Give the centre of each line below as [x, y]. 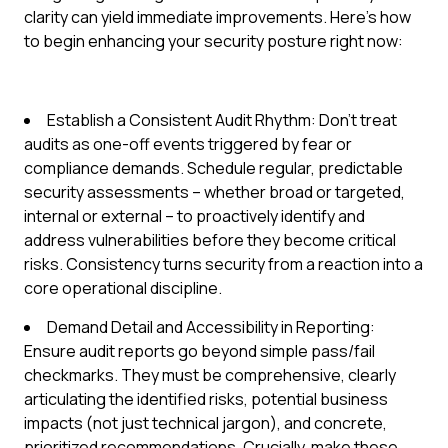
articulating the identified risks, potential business [206, 399]
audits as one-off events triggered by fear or [188, 144]
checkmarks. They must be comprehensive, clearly [210, 375]
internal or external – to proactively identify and [194, 216]
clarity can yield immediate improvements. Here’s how [217, 17]
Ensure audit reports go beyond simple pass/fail [199, 351]
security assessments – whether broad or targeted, [214, 192]
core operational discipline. [123, 288]
